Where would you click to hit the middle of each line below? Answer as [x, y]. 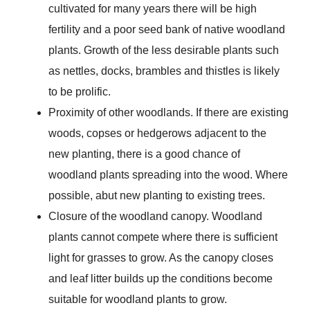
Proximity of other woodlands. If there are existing [168, 113]
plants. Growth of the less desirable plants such [163, 51]
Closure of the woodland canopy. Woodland [155, 217]
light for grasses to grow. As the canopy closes [161, 258]
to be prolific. [79, 92]
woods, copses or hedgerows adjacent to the [157, 134]
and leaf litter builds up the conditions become [160, 279]
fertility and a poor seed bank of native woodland [166, 30]
